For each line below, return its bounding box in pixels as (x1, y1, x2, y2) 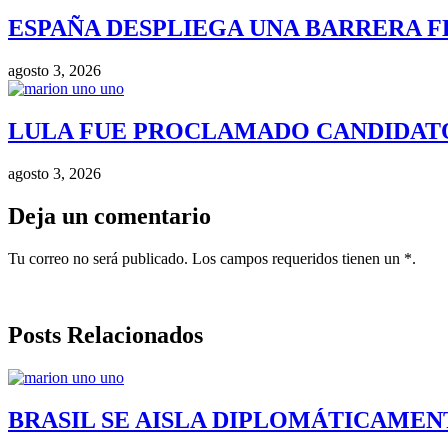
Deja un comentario (8, 203, 211, 229)
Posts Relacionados (8, 321, 203, 348)
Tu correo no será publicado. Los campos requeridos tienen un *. (8, 249, 416, 267)
